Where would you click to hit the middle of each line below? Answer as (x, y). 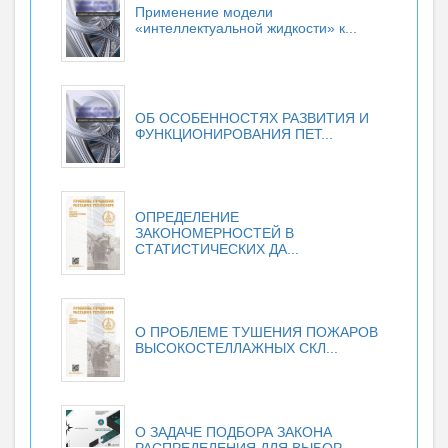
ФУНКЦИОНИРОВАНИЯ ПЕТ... (234, 134)
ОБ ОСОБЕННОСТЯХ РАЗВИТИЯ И (252, 118)
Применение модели (204, 12)
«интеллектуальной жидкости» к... (246, 28)
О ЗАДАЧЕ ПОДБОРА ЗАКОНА (233, 432)
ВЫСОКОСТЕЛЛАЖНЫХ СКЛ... (236, 348)
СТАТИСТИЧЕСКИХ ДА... (217, 249)
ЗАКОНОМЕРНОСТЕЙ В (214, 233)
